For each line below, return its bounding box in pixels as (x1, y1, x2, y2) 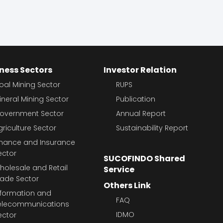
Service (104, 164, 135, 176)
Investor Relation (104, 64, 177, 76)
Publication (116, 94, 156, 105)
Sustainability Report (116, 123, 189, 133)
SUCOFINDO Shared (104, 153, 186, 165)
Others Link (104, 180, 151, 192)
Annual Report (116, 109, 166, 119)
